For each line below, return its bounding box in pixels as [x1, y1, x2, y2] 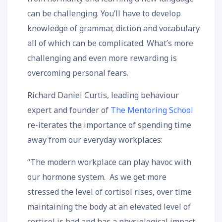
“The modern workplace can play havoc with [27, 157, 191, 167]
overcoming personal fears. [27, 67, 128, 78]
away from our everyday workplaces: [27, 134, 163, 145]
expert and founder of [27, 105, 111, 115]
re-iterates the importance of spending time [27, 119, 191, 130]
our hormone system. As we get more [27, 171, 166, 182]
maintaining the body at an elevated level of [27, 201, 191, 212]
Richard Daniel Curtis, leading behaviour [27, 90, 179, 101]
